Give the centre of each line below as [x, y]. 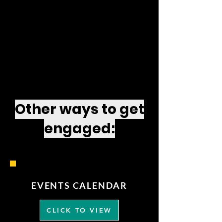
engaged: [79, 129]
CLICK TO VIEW [79, 210]
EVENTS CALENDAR [79, 185]
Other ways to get [79, 109]
